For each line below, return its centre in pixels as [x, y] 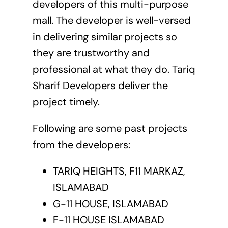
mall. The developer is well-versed [111, 21]
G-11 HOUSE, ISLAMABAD [110, 204]
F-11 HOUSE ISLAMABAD [108, 220]
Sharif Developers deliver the [100, 86]
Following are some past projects [110, 129]
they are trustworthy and [91, 53]
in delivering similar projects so [105, 37]
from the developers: [81, 145]
